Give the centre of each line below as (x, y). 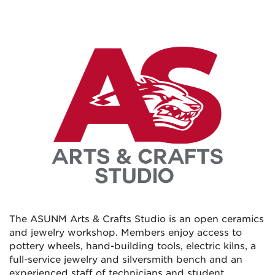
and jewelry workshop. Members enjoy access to (126, 232)
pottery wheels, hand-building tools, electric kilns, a (133, 246)
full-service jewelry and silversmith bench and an (126, 259)
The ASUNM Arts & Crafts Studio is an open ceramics (137, 219)
